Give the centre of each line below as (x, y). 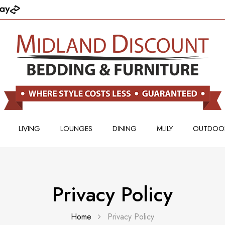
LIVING (29, 129)
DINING (124, 129)
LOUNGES (76, 129)
